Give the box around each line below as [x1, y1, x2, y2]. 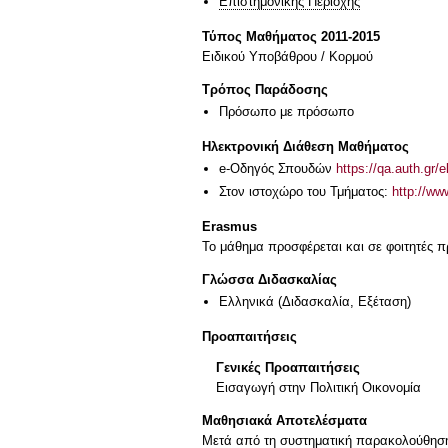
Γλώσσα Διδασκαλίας [202, 272, 337, 288]
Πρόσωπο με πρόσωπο [219, 104, 354, 120]
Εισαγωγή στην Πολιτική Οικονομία [216, 379, 421, 395]
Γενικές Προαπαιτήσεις [216, 359, 360, 375]
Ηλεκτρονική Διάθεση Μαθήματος [202, 138, 409, 154]
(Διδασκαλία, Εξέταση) [274, 294, 411, 310]
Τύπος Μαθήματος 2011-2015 [202, 28, 380, 44]
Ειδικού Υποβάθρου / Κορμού [202, 48, 373, 64]
